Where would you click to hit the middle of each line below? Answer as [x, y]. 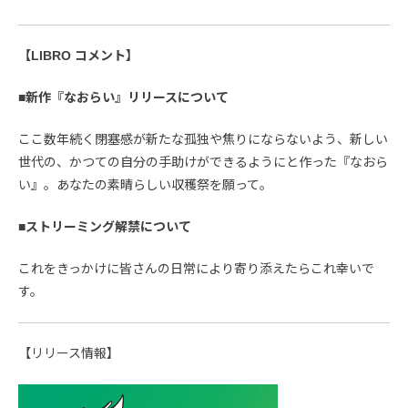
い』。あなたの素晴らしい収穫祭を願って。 [145, 185]
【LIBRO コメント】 [78, 56]
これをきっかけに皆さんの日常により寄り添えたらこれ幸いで [196, 269]
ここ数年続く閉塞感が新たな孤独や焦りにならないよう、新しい [203, 140]
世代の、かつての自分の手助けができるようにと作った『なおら [203, 163]
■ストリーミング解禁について [105, 227]
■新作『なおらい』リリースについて [123, 98]
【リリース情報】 [69, 354]
